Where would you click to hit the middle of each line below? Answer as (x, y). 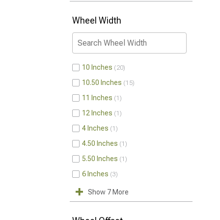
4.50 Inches (100, 143)
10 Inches (97, 67)
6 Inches (95, 174)
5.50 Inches (100, 159)
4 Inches (95, 128)
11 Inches (97, 98)
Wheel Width (97, 20)
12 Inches (97, 113)
